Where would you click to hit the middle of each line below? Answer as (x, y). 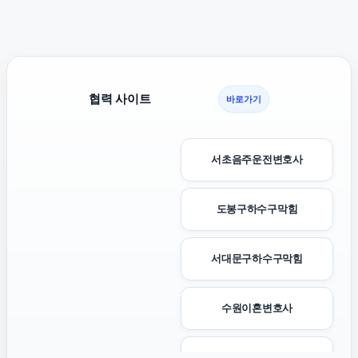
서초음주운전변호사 (257, 159)
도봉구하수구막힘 (257, 209)
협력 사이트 (120, 99)
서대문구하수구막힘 (257, 259)
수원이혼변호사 (257, 308)
